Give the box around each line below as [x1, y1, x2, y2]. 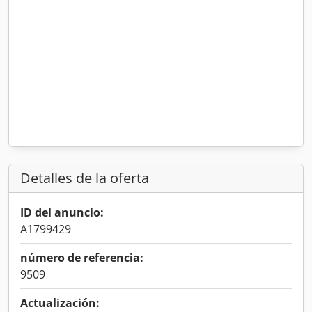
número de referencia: [20, 250, 143, 265]
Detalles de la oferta [20, 169, 149, 187]
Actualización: [20, 295, 100, 311]
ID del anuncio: [20, 205, 104, 220]
